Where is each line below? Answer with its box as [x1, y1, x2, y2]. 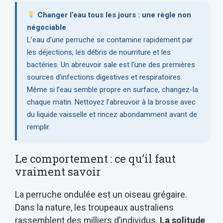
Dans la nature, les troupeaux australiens [15, 202, 174, 213]
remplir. [27, 122, 50, 131]
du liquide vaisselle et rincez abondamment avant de [27, 110, 197, 119]
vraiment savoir [15, 164, 101, 179]
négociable [27, 22, 66, 32]
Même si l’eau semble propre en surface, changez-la [27, 85, 198, 94]
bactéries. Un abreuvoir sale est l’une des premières [27, 60, 195, 69]
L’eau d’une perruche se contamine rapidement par [27, 35, 193, 44]
